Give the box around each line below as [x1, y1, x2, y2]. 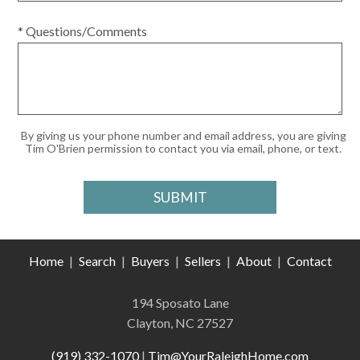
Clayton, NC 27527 [127, 315, 233, 330]
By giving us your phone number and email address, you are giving [20, 129, 346, 142]
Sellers [184, 253, 221, 268]
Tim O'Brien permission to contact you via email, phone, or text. [25, 141, 342, 155]
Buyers [130, 253, 170, 268]
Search [78, 253, 116, 268]
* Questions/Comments [18, 23, 147, 39]
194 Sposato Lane [131, 295, 229, 310]
